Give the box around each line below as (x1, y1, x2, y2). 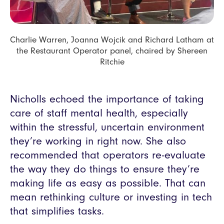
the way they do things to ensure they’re (10, 162, 199, 176)
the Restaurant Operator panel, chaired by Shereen (16, 45, 207, 56)
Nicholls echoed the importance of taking (10, 92, 204, 106)
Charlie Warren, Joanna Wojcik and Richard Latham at (10, 34, 214, 45)
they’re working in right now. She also (10, 134, 186, 148)
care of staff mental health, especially (10, 106, 188, 120)
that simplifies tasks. (10, 204, 104, 218)
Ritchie (99, 56, 124, 67)
